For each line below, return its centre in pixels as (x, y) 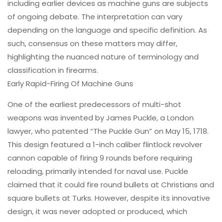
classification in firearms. (53, 70)
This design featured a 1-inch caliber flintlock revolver (105, 144)
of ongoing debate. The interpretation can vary (95, 16)
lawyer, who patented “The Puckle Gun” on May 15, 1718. (108, 131)
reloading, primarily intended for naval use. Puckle (98, 171)
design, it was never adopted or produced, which (97, 211)
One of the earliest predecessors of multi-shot (94, 104)
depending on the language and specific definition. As (107, 30)
